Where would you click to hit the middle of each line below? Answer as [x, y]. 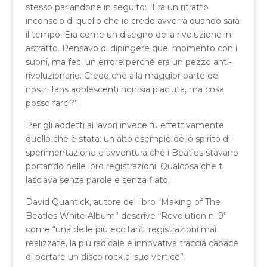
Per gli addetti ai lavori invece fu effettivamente [125, 125]
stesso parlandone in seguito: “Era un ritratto [117, 7]
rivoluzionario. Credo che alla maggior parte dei [122, 75]
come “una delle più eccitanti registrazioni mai [121, 229]
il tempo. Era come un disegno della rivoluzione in [128, 34]
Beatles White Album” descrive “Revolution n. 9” [126, 215]
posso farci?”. [52, 103]
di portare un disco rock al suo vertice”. [105, 257]
